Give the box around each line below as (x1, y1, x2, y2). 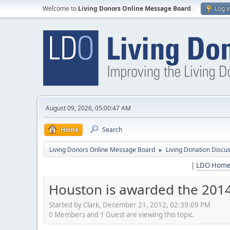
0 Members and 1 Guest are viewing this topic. (49, 209, 195, 219)
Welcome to (43, 4, 78, 13)
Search (102, 125, 122, 134)
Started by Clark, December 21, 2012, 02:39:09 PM (49, 200, 210, 209)
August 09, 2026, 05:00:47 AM (46, 104, 131, 112)
